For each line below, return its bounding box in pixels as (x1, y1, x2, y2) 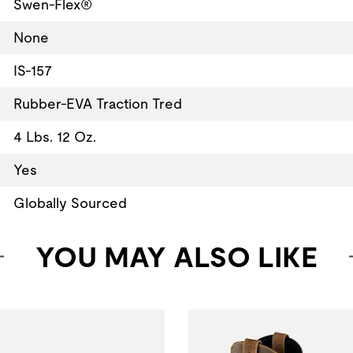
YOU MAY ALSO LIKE (35, 240, 318, 273)
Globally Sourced (13, 194, 127, 211)
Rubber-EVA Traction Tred (13, 95, 182, 112)
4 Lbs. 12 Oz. (13, 128, 96, 145)
